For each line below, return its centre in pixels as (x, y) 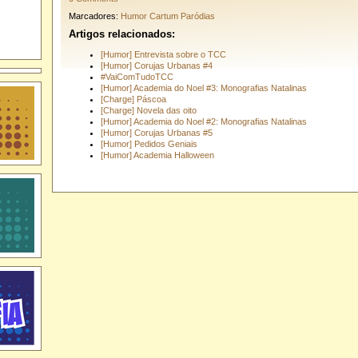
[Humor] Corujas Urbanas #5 (156, 132)
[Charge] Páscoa (133, 99)
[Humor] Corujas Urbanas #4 (156, 65)
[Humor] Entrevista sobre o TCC (163, 54)
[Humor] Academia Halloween (157, 155)
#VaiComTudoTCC (137, 76)
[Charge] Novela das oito (148, 110)
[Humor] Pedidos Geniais (149, 143)
